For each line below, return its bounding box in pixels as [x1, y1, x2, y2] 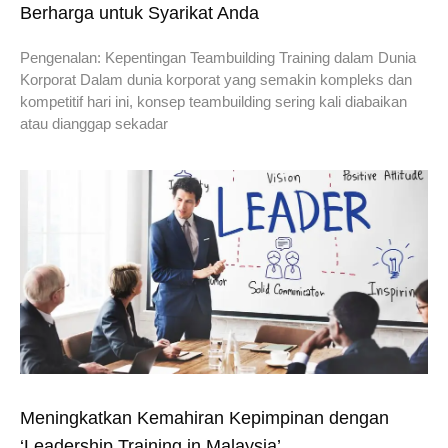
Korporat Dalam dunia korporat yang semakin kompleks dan [20, 70, 412, 88]
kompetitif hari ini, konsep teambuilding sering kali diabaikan [20, 92, 407, 110]
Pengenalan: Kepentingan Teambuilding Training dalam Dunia [20, 48, 416, 66]
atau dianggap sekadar [20, 114, 168, 132]
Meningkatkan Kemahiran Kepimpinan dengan [20, 407, 389, 428]
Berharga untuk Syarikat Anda [20, 2, 259, 23]
